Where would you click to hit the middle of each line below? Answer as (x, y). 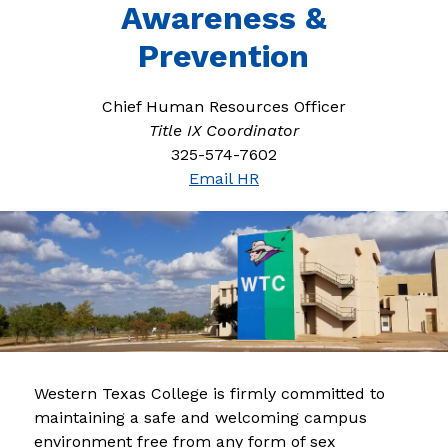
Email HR (223, 178)
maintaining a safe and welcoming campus (200, 417)
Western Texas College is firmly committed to (209, 393)
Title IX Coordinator (223, 130)
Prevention (224, 56)
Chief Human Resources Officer (223, 106)
